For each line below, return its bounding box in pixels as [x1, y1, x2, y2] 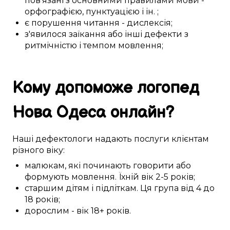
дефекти [144, 29, 182, 40]
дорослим [25, 206, 69, 216]
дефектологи [35, 134, 93, 144]
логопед [132, 78, 199, 99]
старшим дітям [25, 183, 89, 194]
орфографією [25, 7, 82, 17]
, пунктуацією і [82, 7, 146, 17]
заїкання [67, 29, 108, 40]
